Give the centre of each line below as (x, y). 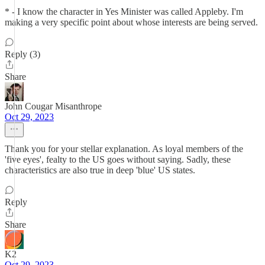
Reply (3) (22, 54)
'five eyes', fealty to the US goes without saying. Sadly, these (118, 159)
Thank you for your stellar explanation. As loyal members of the (124, 149)
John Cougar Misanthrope (53, 106)
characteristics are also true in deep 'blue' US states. (100, 170)
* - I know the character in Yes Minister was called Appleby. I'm (124, 12)
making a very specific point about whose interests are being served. (131, 22)
